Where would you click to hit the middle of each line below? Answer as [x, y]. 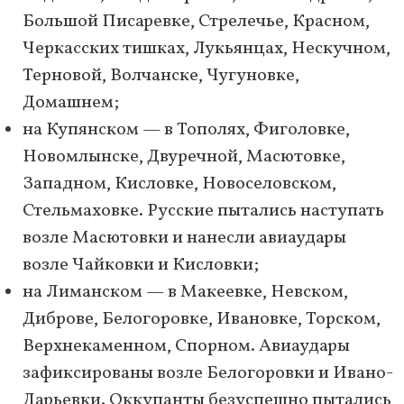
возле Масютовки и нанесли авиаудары [184, 239]
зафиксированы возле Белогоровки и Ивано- [208, 374]
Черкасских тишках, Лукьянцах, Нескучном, [207, 49]
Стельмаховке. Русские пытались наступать [203, 211]
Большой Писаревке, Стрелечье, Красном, [196, 22]
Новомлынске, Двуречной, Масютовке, [184, 157]
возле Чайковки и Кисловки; [141, 266]
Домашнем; [71, 103]
